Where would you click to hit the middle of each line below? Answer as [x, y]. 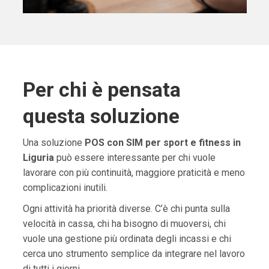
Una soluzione [53, 143]
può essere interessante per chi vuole [134, 158]
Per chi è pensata [101, 90]
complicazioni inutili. [65, 188]
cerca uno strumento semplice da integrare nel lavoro [134, 254]
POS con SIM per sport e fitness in [162, 143]
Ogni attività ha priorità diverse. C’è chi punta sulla [126, 209]
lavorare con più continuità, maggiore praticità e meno [134, 173]
